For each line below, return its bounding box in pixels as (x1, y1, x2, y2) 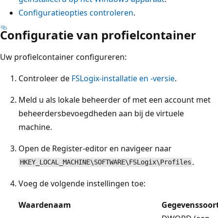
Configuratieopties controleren (18, 7, 133, 18)
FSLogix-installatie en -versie (72, 73, 175, 84)
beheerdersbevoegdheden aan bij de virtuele (18, 108, 184, 119)
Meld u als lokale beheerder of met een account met (18, 94, 211, 105)
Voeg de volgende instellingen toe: (18, 178, 145, 189)
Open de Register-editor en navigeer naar (18, 143, 172, 154)
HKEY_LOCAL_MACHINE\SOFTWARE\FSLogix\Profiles (19, 158, 191, 166)
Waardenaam (18, 199, 71, 210)
